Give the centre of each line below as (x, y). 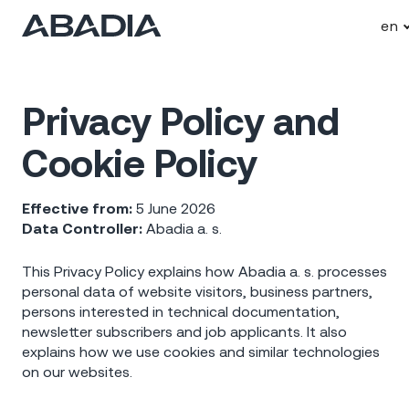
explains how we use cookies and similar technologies (201, 352)
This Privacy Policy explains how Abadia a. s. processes (204, 272)
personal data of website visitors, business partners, (197, 292)
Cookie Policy (140, 163)
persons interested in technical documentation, (181, 312)
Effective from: (77, 208)
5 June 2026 (174, 208)
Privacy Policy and (180, 121)
